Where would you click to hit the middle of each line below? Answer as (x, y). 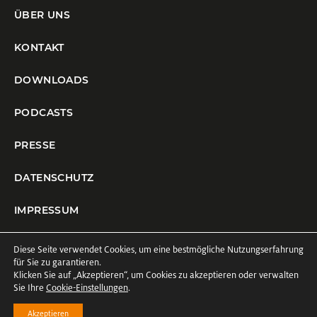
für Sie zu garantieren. (57, 263)
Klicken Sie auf (43, 275)
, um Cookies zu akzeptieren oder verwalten (213, 275)
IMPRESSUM (47, 211)
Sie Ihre (30, 288)
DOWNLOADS (52, 80)
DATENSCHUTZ (54, 178)
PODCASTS (44, 113)
